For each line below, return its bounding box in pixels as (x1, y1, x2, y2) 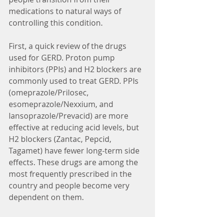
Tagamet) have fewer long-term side (9, 145, 141, 156)
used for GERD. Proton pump (9, 52, 117, 63)
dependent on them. (9, 191, 84, 202)
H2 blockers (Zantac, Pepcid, (9, 133, 113, 144)
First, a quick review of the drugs (9, 40, 128, 51)
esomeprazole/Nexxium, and (9, 98, 115, 109)
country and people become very (9, 180, 131, 191)
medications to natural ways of (9, 5, 123, 16)
